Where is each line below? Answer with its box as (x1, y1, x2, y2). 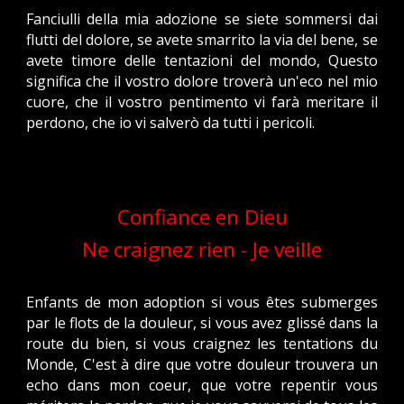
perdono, (26, 113, 89, 133)
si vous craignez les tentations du (135, 334, 378, 353)
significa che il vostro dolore (26, 71, 218, 91)
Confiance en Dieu (116, 203, 288, 231)
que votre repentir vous (200, 375, 378, 395)
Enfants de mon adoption (26, 292, 206, 312)
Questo (327, 50, 378, 70)
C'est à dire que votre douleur (82, 354, 290, 374)
